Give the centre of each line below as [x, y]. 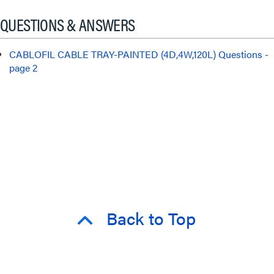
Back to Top [151, 217]
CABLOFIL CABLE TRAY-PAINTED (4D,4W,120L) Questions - [139, 54]
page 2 [23, 67]
